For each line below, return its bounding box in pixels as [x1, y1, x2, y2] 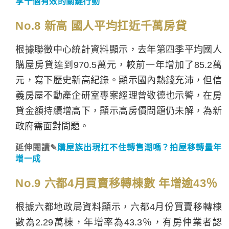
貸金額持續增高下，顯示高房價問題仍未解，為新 [15, 105, 222, 116]
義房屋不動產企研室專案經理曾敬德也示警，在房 [15, 90, 222, 101]
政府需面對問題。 [15, 121, 89, 131]
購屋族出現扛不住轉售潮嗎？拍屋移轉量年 [57, 143, 222, 152]
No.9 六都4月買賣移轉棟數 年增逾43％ [15, 176, 218, 190]
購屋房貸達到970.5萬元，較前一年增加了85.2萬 [15, 59, 222, 70]
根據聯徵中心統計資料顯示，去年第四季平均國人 [15, 44, 222, 55]
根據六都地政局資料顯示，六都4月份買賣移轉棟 [15, 201, 222, 212]
